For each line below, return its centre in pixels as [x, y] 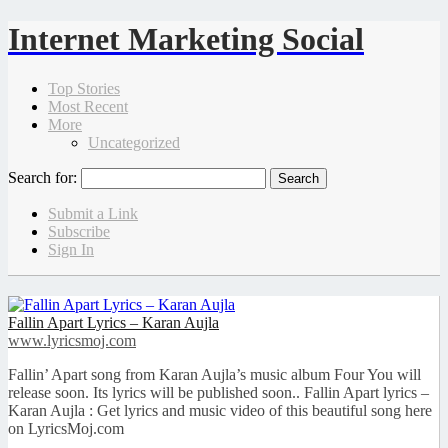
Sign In [71, 249]
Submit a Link [93, 213]
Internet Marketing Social [186, 39]
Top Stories [84, 88]
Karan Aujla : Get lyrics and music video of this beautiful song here [220, 410]
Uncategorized [134, 142]
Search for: [42, 177]
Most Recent [88, 106]
